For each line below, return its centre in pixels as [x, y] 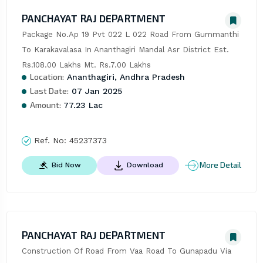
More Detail [221, 165]
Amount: [45, 104]
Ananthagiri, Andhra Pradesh [124, 77]
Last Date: [49, 90]
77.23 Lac [82, 105]
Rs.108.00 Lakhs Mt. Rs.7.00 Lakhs [86, 65]
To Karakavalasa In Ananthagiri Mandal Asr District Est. [125, 49]
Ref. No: [50, 140]
